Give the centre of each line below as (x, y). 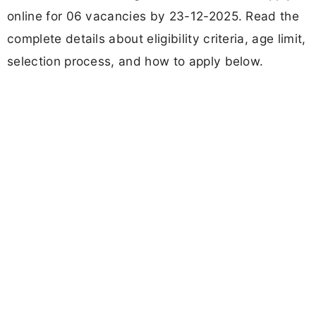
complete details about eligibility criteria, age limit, (157, 39)
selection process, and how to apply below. (135, 61)
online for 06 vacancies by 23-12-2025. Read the (153, 16)
